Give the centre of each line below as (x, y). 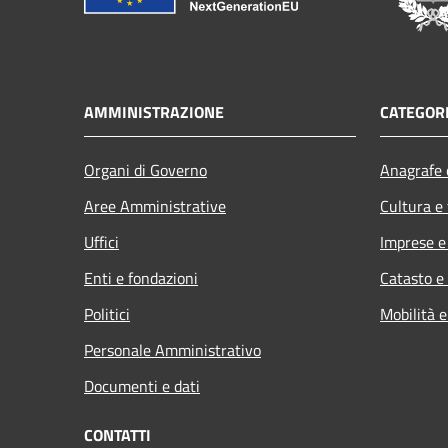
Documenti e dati (142, 385)
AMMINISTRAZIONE (154, 111)
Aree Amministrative (155, 205)
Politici (107, 313)
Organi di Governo (145, 169)
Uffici (101, 241)
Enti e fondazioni (141, 277)
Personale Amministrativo (172, 349)
